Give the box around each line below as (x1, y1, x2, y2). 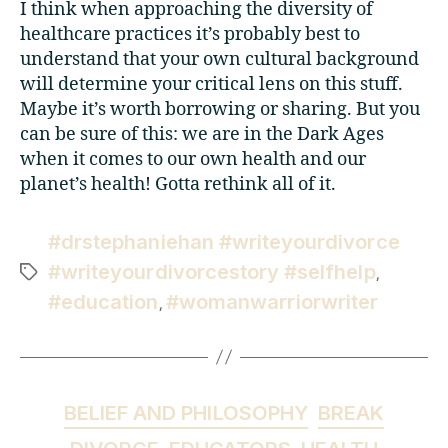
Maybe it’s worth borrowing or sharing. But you (20, 97, 420, 121)
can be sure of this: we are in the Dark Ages (20, 122, 384, 146)
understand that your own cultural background (20, 47, 419, 71)
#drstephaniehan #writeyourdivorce (48, 228, 400, 254)
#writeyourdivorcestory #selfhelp (48, 258, 376, 284)
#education (48, 288, 159, 314)
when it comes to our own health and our (20, 147, 366, 171)
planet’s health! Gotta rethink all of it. (20, 172, 336, 196)
